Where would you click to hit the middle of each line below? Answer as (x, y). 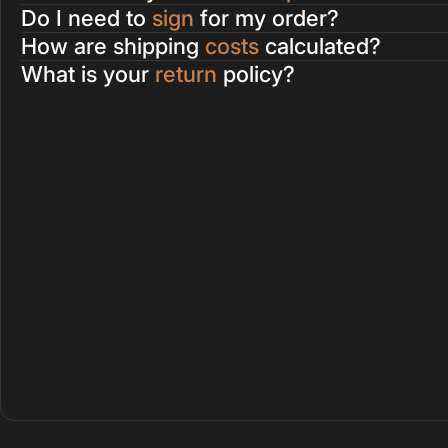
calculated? (320, 46)
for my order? (266, 18)
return (186, 74)
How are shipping (113, 46)
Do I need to (86, 18)
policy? (256, 74)
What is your (88, 74)
